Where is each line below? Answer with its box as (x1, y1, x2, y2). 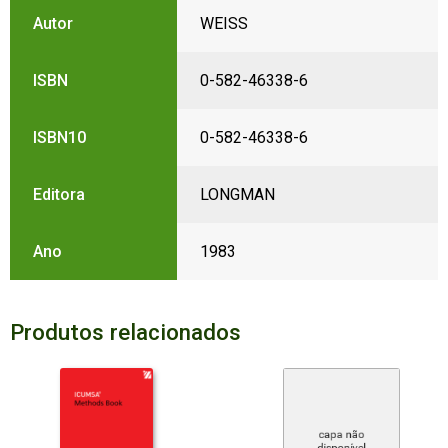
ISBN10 (32, 128, 86, 148)
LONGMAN (199, 185, 275, 205)
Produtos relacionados (9, 318, 241, 345)
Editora (32, 185, 85, 205)
